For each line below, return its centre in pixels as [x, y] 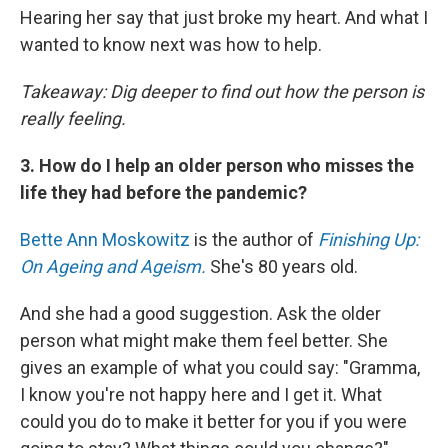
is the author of [254, 240]
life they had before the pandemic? [163, 193]
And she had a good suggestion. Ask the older [200, 314]
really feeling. [73, 119]
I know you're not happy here [133, 395]
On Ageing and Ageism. [113, 267]
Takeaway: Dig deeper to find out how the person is [222, 92]
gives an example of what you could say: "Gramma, [220, 368]
